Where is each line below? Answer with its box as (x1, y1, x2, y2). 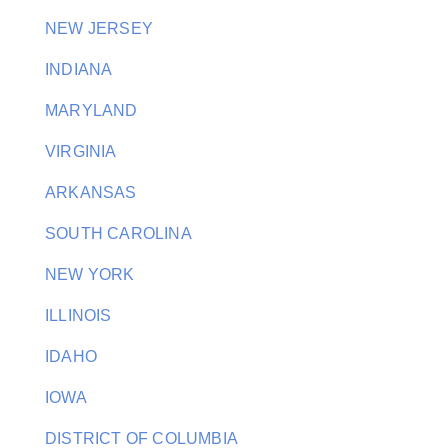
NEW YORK (45, 266, 135, 283)
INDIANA (45, 61, 113, 78)
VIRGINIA (45, 143, 117, 160)
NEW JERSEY (45, 20, 153, 37)
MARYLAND (45, 102, 138, 119)
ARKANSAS (45, 184, 137, 201)
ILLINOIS (45, 307, 112, 324)
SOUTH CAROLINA (45, 225, 192, 242)
